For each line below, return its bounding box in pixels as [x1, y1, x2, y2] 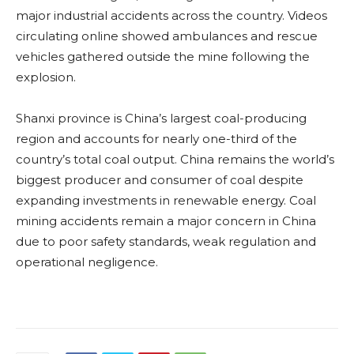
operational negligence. [16, 254, 158, 270]
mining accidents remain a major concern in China [16, 213, 316, 229]
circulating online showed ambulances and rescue [16, 28, 318, 44]
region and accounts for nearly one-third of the [16, 131, 297, 147]
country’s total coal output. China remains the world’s [16, 152, 334, 168]
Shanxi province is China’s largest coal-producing [16, 111, 307, 126]
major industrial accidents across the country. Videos [16, 8, 327, 24]
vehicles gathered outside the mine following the [16, 49, 310, 65]
